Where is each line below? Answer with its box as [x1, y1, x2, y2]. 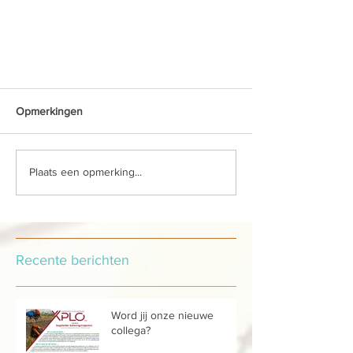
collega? [111, 323, 150, 336]
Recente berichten [16, 251, 129, 268]
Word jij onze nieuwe [111, 308, 214, 321]
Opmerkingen [16, 104, 83, 117]
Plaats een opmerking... [29, 165, 142, 179]
